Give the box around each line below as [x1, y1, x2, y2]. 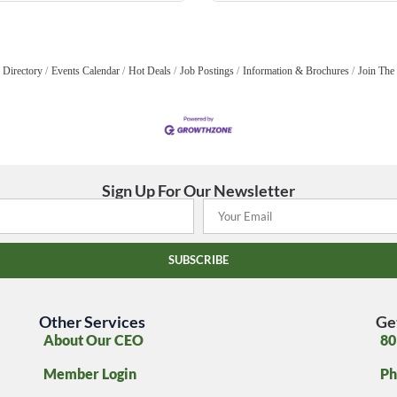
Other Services [39, 311, 145, 331]
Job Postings [180, 65, 234, 78]
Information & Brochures [243, 65, 349, 78]
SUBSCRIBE [168, 253, 229, 268]
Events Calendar [51, 65, 120, 78]
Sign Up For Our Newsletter [102, 180, 295, 200]
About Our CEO [43, 331, 144, 348]
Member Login [43, 364, 136, 382]
